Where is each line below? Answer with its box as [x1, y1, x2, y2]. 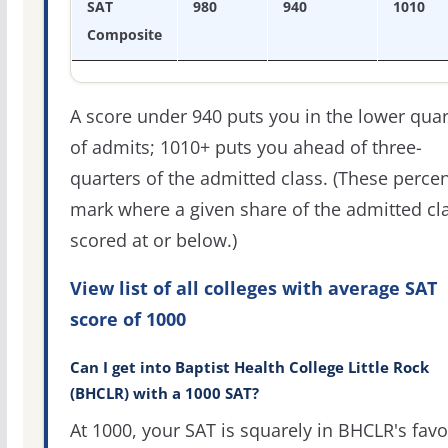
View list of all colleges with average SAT [69, 275, 437, 300]
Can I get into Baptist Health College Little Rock [69, 357, 429, 377]
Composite [86, 25, 162, 45]
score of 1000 [69, 306, 186, 331]
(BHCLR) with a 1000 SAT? [69, 383, 259, 403]
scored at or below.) [69, 228, 237, 253]
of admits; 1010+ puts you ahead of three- [69, 135, 422, 160]
